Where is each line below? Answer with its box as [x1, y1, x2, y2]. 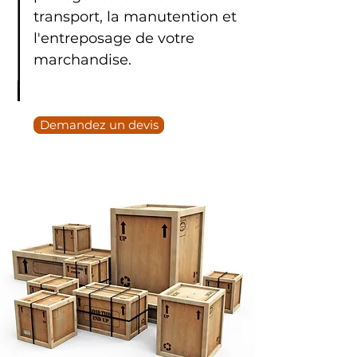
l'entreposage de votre [33, 29, 194, 47]
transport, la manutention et [33, 8, 237, 25]
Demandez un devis [39, 118, 159, 132]
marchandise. [33, 51, 131, 69]
